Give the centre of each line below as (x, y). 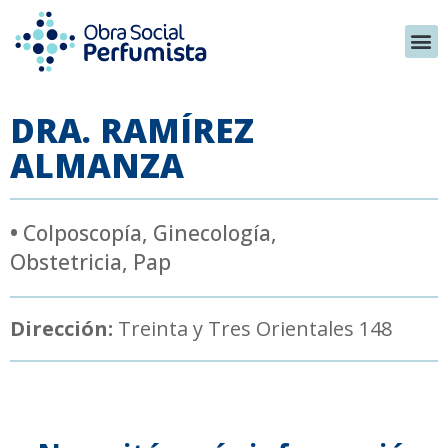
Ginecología (212, 232)
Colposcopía (82, 232)
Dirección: (61, 328)
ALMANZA (97, 165)
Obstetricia (66, 261)
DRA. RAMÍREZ (132, 130)
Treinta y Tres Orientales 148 (252, 328)
